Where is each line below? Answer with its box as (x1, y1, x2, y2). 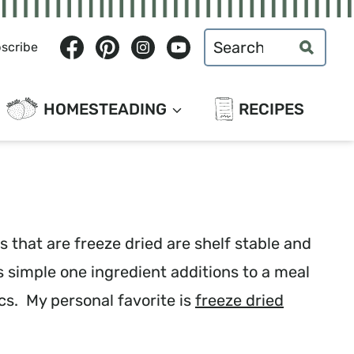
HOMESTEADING (43, 100, 167, 119)
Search (203, 32, 254, 51)
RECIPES (239, 100, 304, 119)
